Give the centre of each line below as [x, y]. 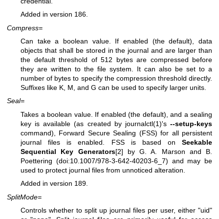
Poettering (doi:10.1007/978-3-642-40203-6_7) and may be [116, 161]
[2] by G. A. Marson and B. [164, 151]
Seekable [197, 142]
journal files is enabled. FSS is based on [101, 142]
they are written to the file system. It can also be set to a [116, 69]
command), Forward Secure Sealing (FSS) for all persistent [116, 133]
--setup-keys [191, 123]
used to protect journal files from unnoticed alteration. [103, 170]
